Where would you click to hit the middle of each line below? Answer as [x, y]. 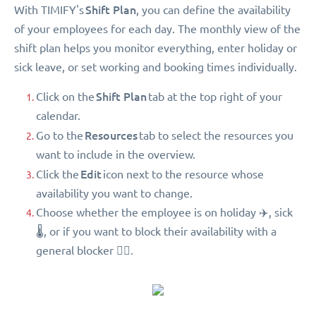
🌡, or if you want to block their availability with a [156, 231]
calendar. [58, 115]
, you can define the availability [213, 10]
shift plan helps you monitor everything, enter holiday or [156, 48]
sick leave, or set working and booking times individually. [156, 67]
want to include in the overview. [116, 154]
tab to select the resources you [215, 135]
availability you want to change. [114, 193]
